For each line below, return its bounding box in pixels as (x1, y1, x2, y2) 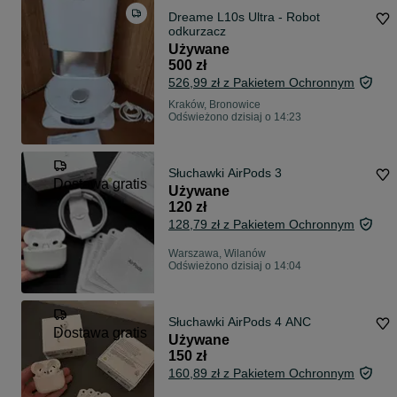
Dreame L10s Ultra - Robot (168, 10, 320, 25)
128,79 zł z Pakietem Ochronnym (168, 217, 354, 232)
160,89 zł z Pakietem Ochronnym (168, 366, 354, 381)
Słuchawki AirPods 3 (168, 166, 282, 181)
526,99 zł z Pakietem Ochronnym (168, 75, 354, 90)
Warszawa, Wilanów (168, 247, 266, 261)
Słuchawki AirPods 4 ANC (168, 315, 311, 330)
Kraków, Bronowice (168, 98, 261, 112)
